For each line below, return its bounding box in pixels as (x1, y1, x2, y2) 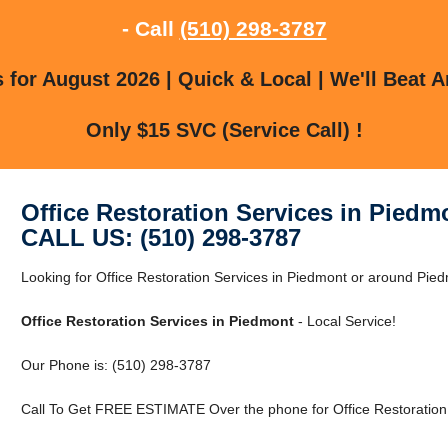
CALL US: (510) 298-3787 (20, 223, 301, 251)
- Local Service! (293, 312, 396, 329)
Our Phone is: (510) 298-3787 (20, 356, 211, 373)
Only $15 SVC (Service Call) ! (85, 118, 363, 141)
